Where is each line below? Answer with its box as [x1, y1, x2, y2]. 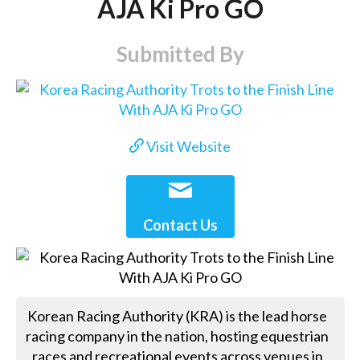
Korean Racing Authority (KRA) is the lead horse [27, 306, 328, 325]
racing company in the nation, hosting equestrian [26, 326, 329, 345]
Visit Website [144, 137, 231, 156]
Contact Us [142, 216, 218, 235]
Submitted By [116, 40, 244, 67]
